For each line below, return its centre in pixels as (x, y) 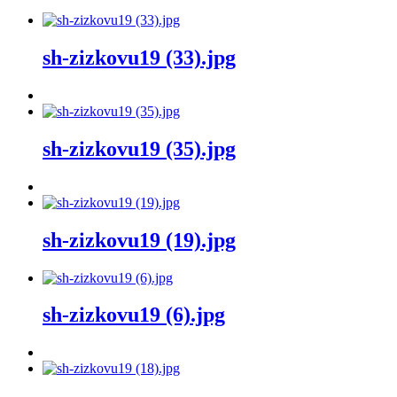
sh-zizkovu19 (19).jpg (139, 240)
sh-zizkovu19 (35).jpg (139, 148)
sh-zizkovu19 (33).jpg (139, 58)
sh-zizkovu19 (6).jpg (134, 315)
